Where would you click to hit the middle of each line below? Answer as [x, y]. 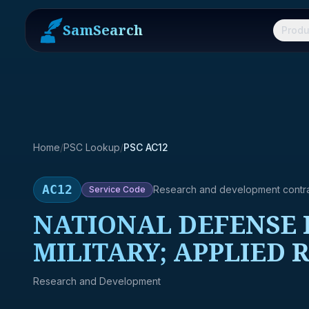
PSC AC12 [146, 147]
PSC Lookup [92, 147]
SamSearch [103, 30]
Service [105, 189]
